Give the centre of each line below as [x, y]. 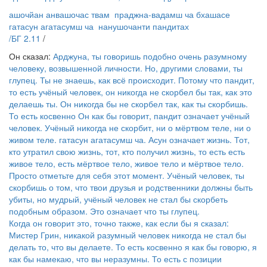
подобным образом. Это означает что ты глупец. [104, 211]
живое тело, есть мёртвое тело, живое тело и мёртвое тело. [126, 163]
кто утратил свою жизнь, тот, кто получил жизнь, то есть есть [127, 151]
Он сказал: [31, 56]
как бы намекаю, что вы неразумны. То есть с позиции [115, 259]
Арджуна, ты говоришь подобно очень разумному [150, 56]
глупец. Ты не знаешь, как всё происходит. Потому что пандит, [132, 80]
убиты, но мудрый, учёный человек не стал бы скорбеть [118, 199]
